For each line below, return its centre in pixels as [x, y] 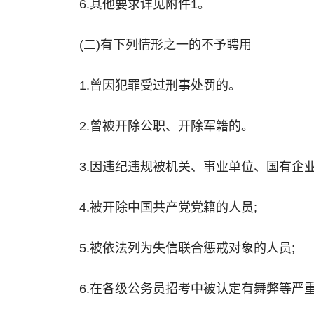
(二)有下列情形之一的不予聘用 [165, 45]
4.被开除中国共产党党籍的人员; [168, 207]
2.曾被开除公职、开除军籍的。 [166, 126]
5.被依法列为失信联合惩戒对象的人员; [187, 248]
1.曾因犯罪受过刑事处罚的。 [160, 86]
